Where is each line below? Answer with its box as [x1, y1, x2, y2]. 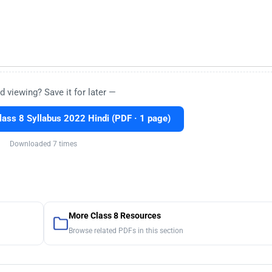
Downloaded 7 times [10, 139, 77, 148]
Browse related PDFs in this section [68, 226, 183, 235]
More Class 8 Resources [68, 210, 161, 221]
